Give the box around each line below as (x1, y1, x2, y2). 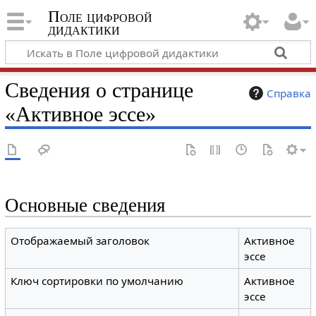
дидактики (47, 20, 120, 39)
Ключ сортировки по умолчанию (11, 274, 184, 288)
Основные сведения (4, 195, 165, 216)
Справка (267, 85, 312, 100)
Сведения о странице (4, 78, 193, 102)
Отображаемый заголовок (11, 233, 150, 248)
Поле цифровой (47, 8, 152, 26)
